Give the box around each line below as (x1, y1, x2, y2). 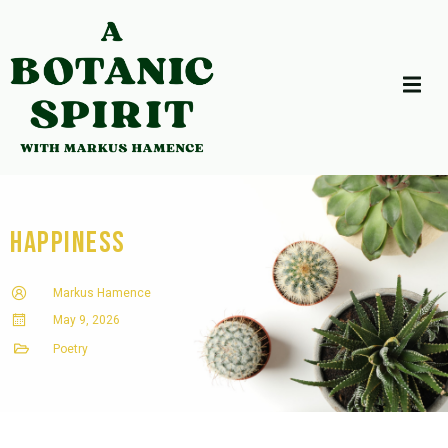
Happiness (10, 224, 126, 261)
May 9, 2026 (52, 310, 120, 329)
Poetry (52, 339, 88, 358)
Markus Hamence (52, 283, 151, 302)
